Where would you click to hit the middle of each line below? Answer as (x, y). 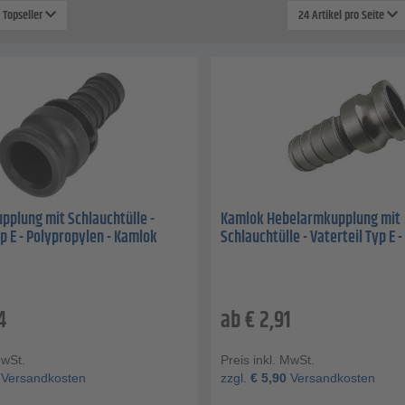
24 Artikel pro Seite (342, 16)
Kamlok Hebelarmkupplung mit (311, 220)
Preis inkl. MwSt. (268, 360)
